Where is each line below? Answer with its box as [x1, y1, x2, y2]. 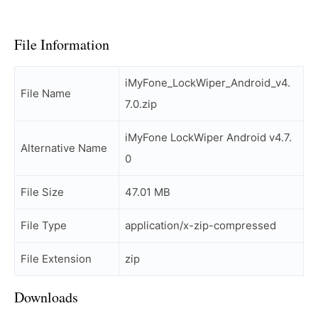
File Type [21, 219, 67, 232]
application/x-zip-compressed [125, 219, 276, 232]
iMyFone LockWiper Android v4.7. [125, 131, 292, 144]
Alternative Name [21, 141, 107, 155]
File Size [21, 185, 64, 199]
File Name [21, 87, 71, 100]
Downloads [14, 287, 78, 307]
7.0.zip [125, 97, 157, 111]
